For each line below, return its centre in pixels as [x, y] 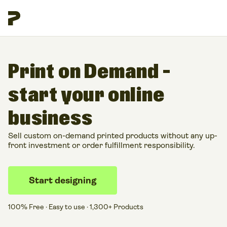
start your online [86, 96]
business [50, 119]
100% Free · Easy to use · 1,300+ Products [76, 207]
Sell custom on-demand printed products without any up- [113, 136]
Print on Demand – [89, 72]
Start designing [63, 180]
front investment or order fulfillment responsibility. [102, 145]
